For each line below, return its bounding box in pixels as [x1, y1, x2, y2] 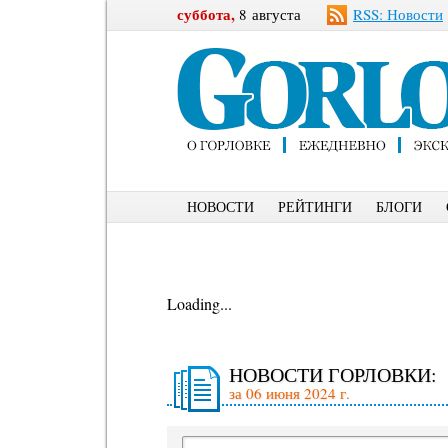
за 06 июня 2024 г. [229, 383, 350, 403]
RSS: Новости [353, 4, 443, 24]
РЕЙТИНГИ [278, 197, 352, 216]
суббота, [177, 3, 235, 25]
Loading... [167, 293, 232, 314]
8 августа [235, 4, 301, 24]
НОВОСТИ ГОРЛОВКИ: [229, 361, 437, 388]
